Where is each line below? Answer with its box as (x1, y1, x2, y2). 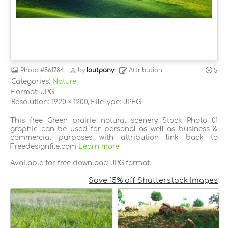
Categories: (11, 77, 52, 85)
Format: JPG (11, 88, 54, 96)
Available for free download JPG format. (10, 159, 151, 167)
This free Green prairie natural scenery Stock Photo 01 (10, 116, 218, 124)
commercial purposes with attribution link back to (10, 133, 218, 141)
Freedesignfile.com (10, 142, 78, 150)
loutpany (87, 67, 115, 74)
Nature (52, 77, 76, 85)
